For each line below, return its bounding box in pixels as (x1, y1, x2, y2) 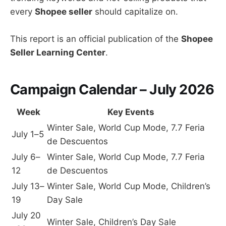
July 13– (12, 181, 44, 192)
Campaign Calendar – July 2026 (10, 81, 214, 98)
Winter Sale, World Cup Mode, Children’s (47, 181, 210, 192)
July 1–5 (12, 129, 44, 140)
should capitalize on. (92, 7, 178, 17)
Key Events (107, 107, 154, 118)
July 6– (12, 152, 40, 162)
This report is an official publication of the (10, 34, 181, 44)
